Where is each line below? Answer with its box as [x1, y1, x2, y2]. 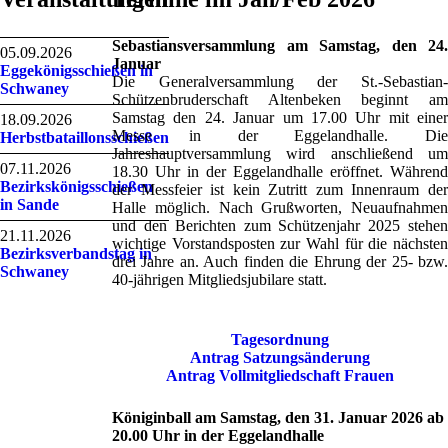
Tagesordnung [231, 330, 329, 348]
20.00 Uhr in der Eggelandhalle [112, 426, 324, 444]
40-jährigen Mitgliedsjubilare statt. [112, 270, 327, 288]
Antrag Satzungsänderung [190, 348, 370, 366]
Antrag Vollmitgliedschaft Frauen [166, 366, 394, 384]
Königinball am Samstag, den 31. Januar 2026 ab [112, 408, 444, 426]
